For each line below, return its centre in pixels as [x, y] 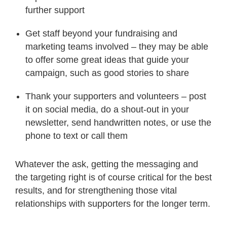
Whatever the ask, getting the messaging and [107, 164]
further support [56, 10]
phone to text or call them [77, 136]
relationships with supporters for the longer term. [113, 204]
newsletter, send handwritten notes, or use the [118, 123]
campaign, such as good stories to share [107, 73]
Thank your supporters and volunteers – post [116, 97]
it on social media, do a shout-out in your [107, 110]
